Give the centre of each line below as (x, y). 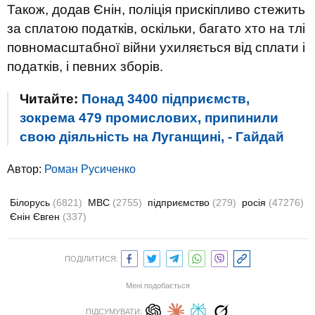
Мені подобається (157, 285)
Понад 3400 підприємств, (166, 99)
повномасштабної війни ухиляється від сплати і (156, 47)
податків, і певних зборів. (85, 66)
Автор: (26, 169)
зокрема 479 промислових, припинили (149, 118)
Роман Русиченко (90, 169)
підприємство (180, 202)
